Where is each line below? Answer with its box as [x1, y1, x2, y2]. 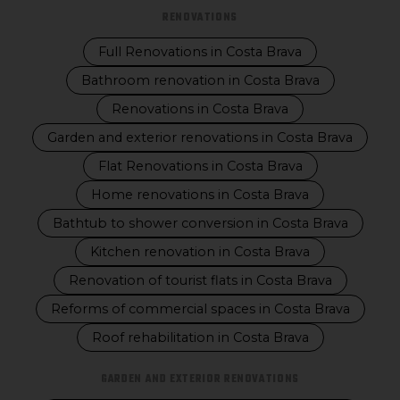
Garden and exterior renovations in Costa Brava [47, 129, 353, 146]
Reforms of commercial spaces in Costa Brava [50, 301, 350, 317]
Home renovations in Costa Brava [91, 187, 309, 203]
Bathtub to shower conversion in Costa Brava [52, 215, 348, 231]
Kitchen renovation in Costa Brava [90, 244, 310, 260]
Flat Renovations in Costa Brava [97, 158, 303, 174]
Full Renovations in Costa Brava [98, 44, 302, 60]
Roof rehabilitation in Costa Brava [91, 329, 309, 346]
